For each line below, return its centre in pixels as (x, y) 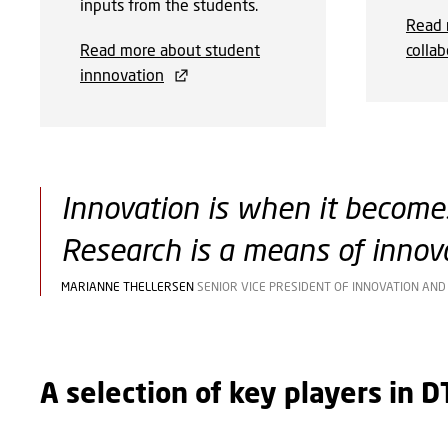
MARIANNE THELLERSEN (129, 286)
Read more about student (170, 49)
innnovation (122, 74)
